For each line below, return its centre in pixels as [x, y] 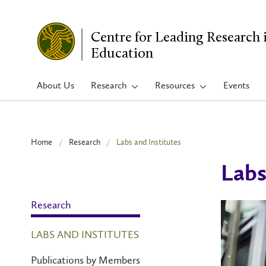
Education [122, 53]
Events [236, 85]
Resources [175, 85]
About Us [56, 85]
